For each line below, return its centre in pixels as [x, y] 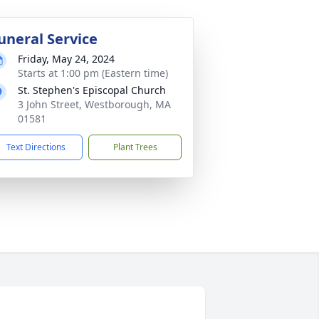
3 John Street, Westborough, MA [94, 104]
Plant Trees [135, 147]
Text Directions [36, 147]
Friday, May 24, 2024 [66, 59]
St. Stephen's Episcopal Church [92, 90]
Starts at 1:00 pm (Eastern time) [93, 73]
